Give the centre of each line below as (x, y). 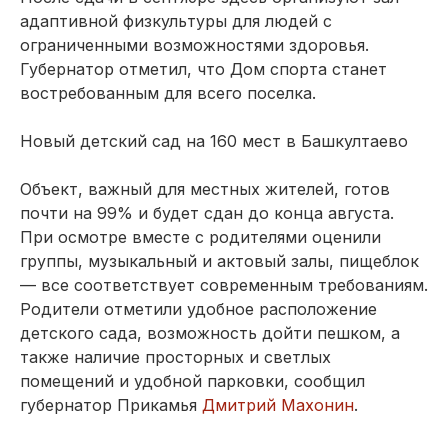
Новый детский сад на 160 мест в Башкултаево (214, 140)
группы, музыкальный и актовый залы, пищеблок (219, 260)
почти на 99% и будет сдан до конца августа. (207, 212)
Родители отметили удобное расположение (198, 308)
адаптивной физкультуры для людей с (176, 20)
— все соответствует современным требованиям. (224, 284)
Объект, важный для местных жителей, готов (205, 188)
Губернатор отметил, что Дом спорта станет (203, 68)
